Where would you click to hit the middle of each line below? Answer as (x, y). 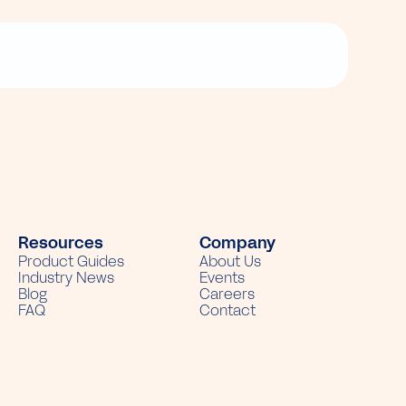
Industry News (66, 278)
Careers (227, 295)
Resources (61, 243)
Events (222, 278)
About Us (230, 262)
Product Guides (71, 262)
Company (237, 243)
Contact (227, 311)
